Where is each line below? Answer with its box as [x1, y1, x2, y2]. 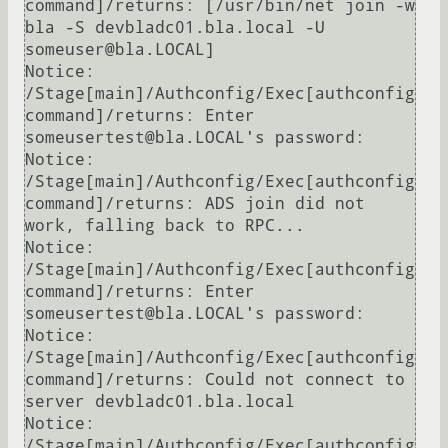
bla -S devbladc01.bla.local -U [25, 18, 325, 38]
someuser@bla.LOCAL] [25, 40, 215, 60]
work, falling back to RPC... [25, 216, 305, 236]
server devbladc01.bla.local [25, 392, 295, 412]
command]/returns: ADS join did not [25, 194, 365, 214]
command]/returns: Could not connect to [25, 370, 405, 390]
